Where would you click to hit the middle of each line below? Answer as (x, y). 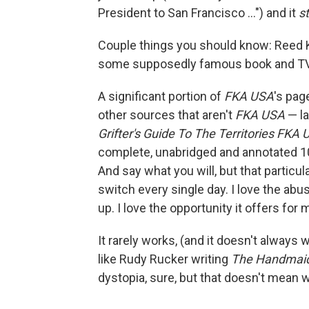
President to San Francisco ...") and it (198, 13)
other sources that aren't (167, 115)
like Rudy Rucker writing (165, 259)
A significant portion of (161, 97)
